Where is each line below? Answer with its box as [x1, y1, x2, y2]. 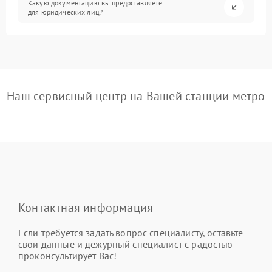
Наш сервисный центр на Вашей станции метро [7, 88, 265, 104]
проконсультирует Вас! [18, 250, 117, 262]
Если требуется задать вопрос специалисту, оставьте [18, 226, 243, 239]
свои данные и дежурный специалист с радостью [18, 238, 233, 250]
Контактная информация [18, 200, 154, 216]
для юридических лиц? [28, 7, 103, 16]
